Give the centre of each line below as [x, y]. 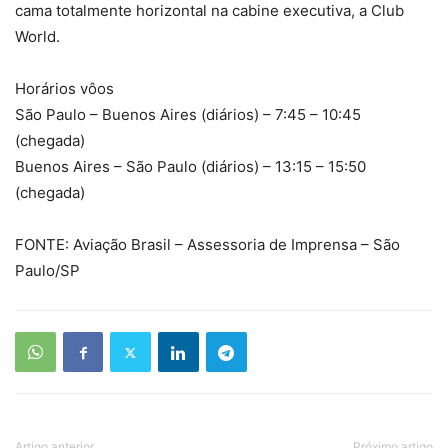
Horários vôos [64, 88]
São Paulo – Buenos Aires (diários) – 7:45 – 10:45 [188, 114]
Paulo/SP [47, 270]
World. [37, 36]
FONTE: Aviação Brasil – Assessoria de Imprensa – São [207, 244]
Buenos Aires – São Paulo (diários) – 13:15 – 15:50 [190, 166]
